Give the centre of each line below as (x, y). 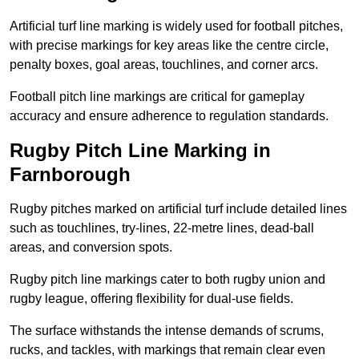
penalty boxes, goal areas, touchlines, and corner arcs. (164, 65)
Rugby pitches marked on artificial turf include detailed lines (178, 209)
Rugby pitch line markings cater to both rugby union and (167, 280)
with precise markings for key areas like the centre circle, (169, 46)
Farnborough (70, 175)
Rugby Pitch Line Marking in (140, 151)
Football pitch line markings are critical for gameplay (157, 97)
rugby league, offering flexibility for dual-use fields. (151, 299)
